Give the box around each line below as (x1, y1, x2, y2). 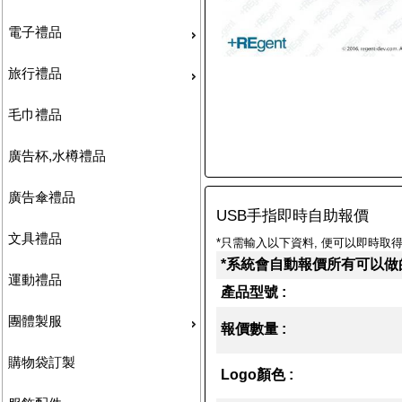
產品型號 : (220, 284, 286, 300)
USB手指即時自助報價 (215, 206, 369, 224)
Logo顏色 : (220, 366, 293, 382)
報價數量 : (220, 320, 286, 336)
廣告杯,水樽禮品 (8, 147, 107, 163)
